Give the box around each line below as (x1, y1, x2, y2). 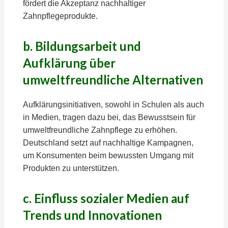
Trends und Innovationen (22, 208, 162, 222)
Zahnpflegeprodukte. (22, 12, 98, 20)
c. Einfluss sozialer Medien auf (22, 191, 189, 206)
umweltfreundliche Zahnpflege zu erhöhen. (22, 126, 177, 134)
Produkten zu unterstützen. (22, 164, 119, 173)
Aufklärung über (22, 55, 116, 70)
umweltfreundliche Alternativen (22, 72, 203, 87)
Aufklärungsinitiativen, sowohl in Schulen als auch (22, 100, 204, 109)
